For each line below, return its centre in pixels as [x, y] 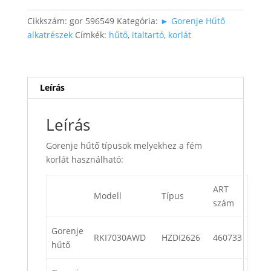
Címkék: [92, 35]
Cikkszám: [48, 21]
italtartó [148, 35]
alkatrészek [50, 35]
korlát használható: [84, 160]
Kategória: [138, 21]
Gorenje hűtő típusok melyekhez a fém [124, 146]
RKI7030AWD [120, 238]
